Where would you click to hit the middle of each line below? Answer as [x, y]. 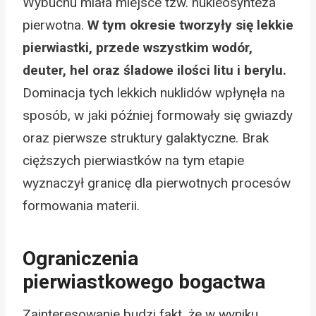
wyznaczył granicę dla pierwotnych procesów [157, 183]
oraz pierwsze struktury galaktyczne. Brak [146, 138]
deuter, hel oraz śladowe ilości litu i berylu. [154, 70]
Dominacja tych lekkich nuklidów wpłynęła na [154, 92]
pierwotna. [55, 25]
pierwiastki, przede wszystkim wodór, [138, 47]
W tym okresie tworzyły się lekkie [190, 25]
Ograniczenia [80, 258]
